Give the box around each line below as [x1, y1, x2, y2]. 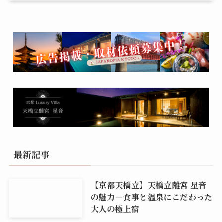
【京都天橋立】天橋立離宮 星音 [90, 179, 207, 191]
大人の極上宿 [90, 203, 140, 215]
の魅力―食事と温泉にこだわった [90, 191, 213, 203]
